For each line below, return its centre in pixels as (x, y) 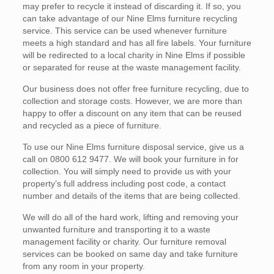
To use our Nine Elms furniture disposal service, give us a (133, 147)
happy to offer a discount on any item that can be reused (132, 113)
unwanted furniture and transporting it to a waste (116, 230)
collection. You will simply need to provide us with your (127, 172)
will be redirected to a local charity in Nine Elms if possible (134, 55)
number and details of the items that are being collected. (131, 196)
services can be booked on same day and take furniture (130, 254)
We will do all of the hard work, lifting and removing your (130, 217)
